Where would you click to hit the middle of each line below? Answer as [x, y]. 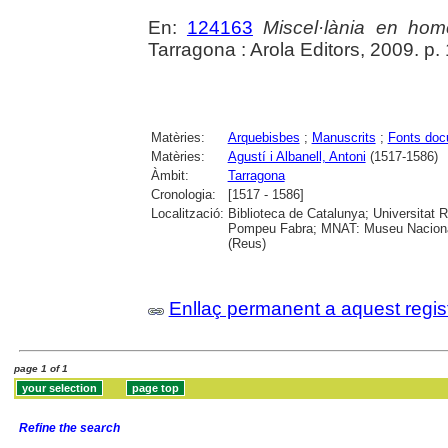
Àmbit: [169, 175]
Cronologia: [183, 194]
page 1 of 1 [41, 369]
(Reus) [246, 243]
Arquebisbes [263, 137]
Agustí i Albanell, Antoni [296, 156]
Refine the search [69, 427]
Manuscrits [343, 137]
